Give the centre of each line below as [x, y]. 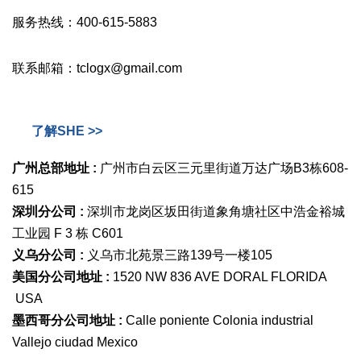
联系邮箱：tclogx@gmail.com [97, 68]
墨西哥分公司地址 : [67, 320]
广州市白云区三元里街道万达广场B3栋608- [222, 168]
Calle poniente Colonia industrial [218, 320]
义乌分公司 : [48, 255]
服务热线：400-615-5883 [85, 22]
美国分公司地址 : [61, 277]
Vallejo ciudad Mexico [75, 342]
